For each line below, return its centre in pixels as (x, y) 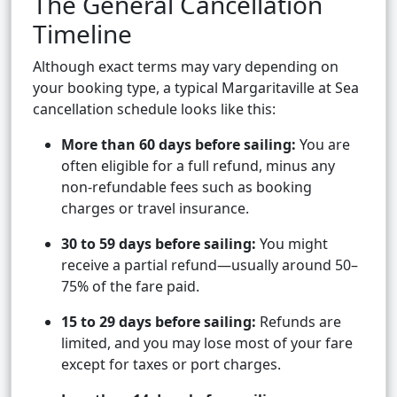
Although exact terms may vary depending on (186, 67)
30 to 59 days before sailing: (159, 244)
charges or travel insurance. (155, 209)
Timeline (82, 34)
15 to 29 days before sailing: (159, 322)
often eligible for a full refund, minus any (198, 166)
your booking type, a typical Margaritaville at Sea (196, 88)
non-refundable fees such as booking (187, 187)
